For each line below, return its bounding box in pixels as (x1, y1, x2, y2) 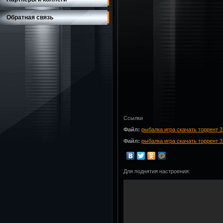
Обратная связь (6, 14, 53, 21)
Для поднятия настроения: (123, 168, 190, 174)
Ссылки (123, 115, 143, 121)
